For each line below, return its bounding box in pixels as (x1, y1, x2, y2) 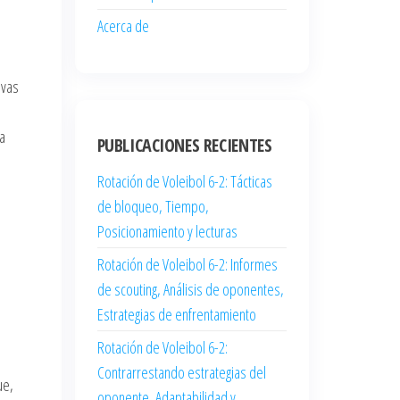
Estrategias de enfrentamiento (96, 303, 256, 325)
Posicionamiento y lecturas (96, 220, 237, 242)
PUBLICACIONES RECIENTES (96, 132, 272, 157)
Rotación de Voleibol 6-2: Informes (96, 253, 278, 275)
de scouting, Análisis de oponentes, (96, 278, 284, 300)
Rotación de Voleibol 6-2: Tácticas (96, 170, 272, 192)
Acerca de (96, 14, 149, 37)
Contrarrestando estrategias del (96, 361, 266, 383)
